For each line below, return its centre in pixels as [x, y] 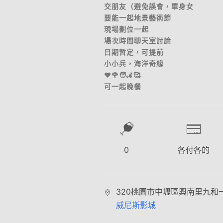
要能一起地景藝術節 [138, 18]
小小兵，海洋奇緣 [134, 63]
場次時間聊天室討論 [138, 41]
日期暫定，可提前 [134, 52]
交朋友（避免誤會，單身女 [149, 6]
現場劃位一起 [126, 29]
